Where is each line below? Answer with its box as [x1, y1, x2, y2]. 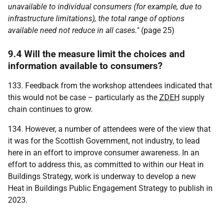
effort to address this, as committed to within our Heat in [8, 160, 204, 169]
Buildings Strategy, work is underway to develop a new [8, 172, 196, 181]
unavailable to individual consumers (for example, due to [8, 2, 202, 11]
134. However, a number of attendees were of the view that [8, 124, 211, 134]
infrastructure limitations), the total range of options [8, 14, 184, 23]
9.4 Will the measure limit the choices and [8, 48, 185, 60]
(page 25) [141, 26, 175, 35]
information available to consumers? [8, 60, 162, 72]
